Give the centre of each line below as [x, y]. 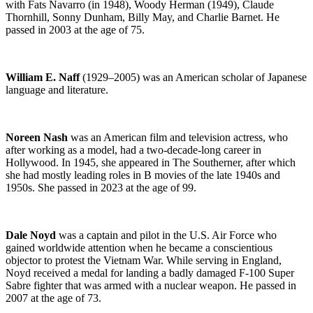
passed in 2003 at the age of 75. [75, 29]
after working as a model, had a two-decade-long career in [133, 150]
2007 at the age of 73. [53, 298]
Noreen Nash [37, 137]
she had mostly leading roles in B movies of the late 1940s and [143, 175]
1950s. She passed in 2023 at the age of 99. [101, 187]
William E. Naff [43, 77]
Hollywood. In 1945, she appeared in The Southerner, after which [151, 162]
